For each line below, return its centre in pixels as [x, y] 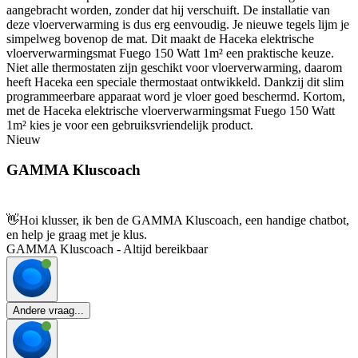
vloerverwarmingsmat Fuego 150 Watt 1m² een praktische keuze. [170, 53]
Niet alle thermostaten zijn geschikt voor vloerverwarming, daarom [174, 67]
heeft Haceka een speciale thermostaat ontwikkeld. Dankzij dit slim [175, 82]
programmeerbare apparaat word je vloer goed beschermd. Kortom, [176, 96]
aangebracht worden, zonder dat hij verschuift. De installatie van [168, 10]
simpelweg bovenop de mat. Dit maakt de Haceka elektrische [160, 38]
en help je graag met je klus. [77, 235]
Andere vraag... [48, 311]
